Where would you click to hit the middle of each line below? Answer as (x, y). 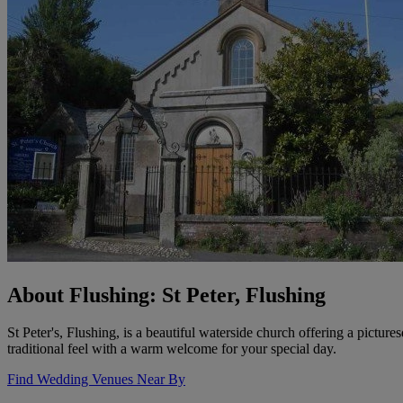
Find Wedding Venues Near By (96, 380)
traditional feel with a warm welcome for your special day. (172, 349)
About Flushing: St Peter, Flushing (166, 295)
